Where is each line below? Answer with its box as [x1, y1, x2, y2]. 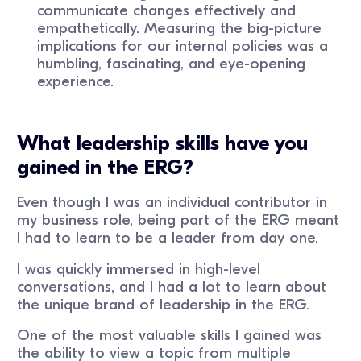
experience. [37, 72, 114, 90]
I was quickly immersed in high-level [17, 259, 261, 278]
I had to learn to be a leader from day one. [17, 228, 319, 247]
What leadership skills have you [17, 131, 309, 156]
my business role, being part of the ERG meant [17, 210, 340, 229]
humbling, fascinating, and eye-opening [37, 54, 306, 73]
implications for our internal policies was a [37, 36, 329, 55]
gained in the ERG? [17, 155, 194, 180]
